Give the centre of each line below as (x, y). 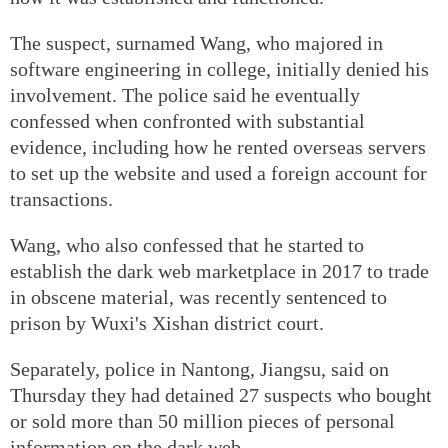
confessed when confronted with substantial (187, 120)
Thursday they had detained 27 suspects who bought (221, 394)
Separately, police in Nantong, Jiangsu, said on (199, 368)
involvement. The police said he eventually (185, 94)
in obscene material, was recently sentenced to (198, 296)
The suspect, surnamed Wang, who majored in (196, 42)
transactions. (61, 198)
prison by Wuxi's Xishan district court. (167, 322)
